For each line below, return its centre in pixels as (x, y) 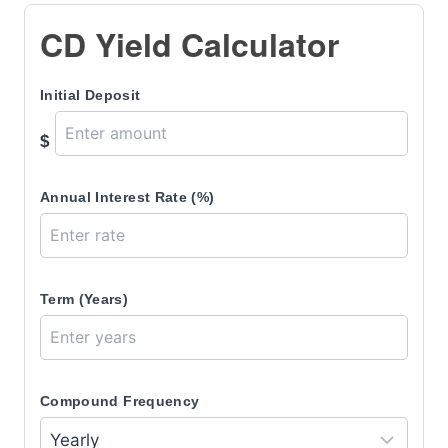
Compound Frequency (120, 401)
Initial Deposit (90, 95)
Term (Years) (84, 299)
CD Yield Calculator (189, 44)
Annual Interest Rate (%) (127, 197)
